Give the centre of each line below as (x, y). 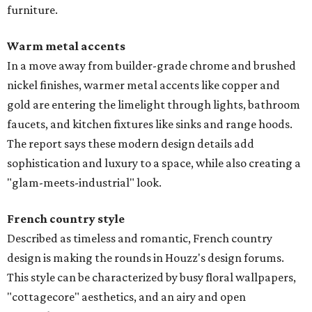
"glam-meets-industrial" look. (84, 183)
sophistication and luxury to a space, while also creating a (154, 163)
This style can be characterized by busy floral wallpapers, (151, 278)
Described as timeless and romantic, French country (140, 239)
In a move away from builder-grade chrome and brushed (151, 66)
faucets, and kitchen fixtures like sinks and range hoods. (150, 124)
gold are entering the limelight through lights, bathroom (154, 105)
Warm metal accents (66, 46)
